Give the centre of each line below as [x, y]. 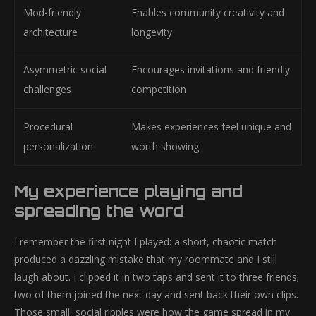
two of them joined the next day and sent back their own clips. [156, 294]
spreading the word [99, 211]
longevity [152, 32]
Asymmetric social [65, 69]
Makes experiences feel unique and [211, 127]
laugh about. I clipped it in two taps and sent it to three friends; [157, 277]
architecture [50, 32]
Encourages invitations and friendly [211, 69]
